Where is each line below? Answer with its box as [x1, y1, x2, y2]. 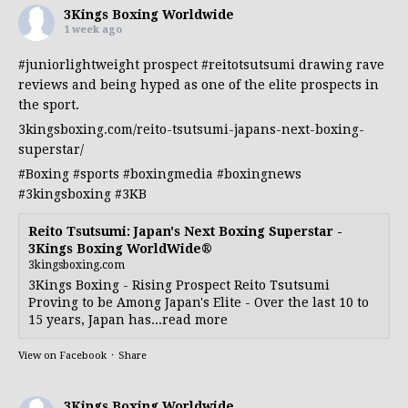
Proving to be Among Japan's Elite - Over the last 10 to [28, 294, 369, 310]
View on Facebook [18, 349, 107, 362]
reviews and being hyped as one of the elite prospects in [18, 76, 379, 92]
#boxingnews [217, 166, 301, 181]
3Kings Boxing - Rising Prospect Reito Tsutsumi [28, 277, 330, 292]
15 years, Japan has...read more [28, 311, 228, 327]
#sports [73, 166, 119, 181]
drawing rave [295, 56, 384, 72]
